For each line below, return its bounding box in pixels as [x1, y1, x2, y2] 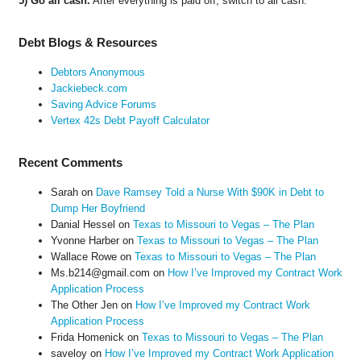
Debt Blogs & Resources [18, 35, 157, 49]
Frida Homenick [50, 330, 124, 343]
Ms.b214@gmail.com [50, 266, 150, 279]
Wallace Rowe [50, 250, 117, 263]
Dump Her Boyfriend [50, 201, 145, 214]
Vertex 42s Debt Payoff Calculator [50, 114, 210, 127]
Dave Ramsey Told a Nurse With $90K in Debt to [95, 185, 324, 198]
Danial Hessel [50, 218, 115, 230]
